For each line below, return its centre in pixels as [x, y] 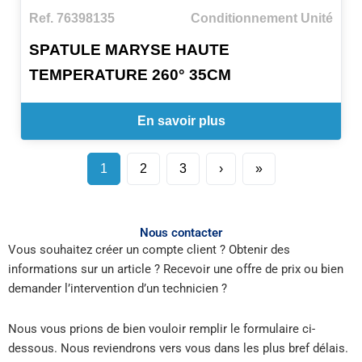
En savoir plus [181, 121]
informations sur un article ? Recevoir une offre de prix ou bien [176, 269]
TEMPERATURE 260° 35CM [130, 74]
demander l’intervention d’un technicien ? [125, 289]
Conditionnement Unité [262, 19]
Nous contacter [181, 233]
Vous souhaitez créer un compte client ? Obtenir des [149, 250]
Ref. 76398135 [72, 19]
